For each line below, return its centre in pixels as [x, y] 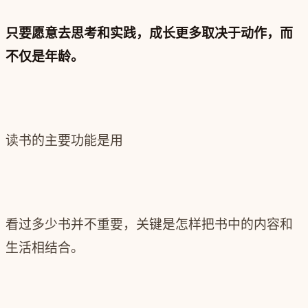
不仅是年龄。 [45, 57]
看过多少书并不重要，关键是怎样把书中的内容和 [149, 225]
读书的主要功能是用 [64, 141]
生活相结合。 [45, 248]
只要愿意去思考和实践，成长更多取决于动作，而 [149, 34]
